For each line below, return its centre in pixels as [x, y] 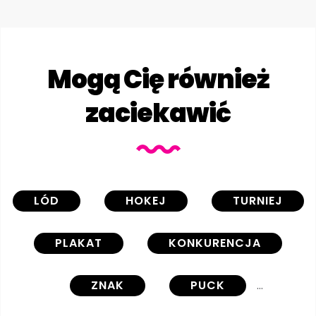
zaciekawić [158, 113]
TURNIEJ [257, 200]
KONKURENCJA [215, 243]
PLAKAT [79, 243]
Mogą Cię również [158, 79]
